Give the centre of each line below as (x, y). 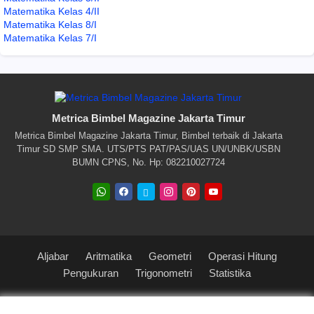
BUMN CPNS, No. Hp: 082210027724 (148, 162)
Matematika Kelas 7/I (50, 37)
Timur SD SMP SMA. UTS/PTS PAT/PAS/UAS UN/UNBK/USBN (148, 149)
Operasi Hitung (243, 256)
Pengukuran (91, 273)
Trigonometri (164, 273)
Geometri (170, 256)
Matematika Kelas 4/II (52, 11)
